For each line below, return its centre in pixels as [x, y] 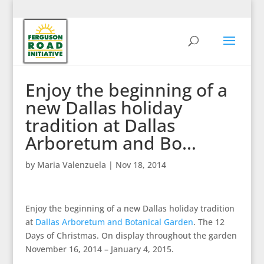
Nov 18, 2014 [141, 165]
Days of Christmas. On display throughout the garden [131, 235]
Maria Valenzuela [71, 165]
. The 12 [209, 222]
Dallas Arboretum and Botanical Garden [114, 222]
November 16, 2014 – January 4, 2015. [99, 249]
